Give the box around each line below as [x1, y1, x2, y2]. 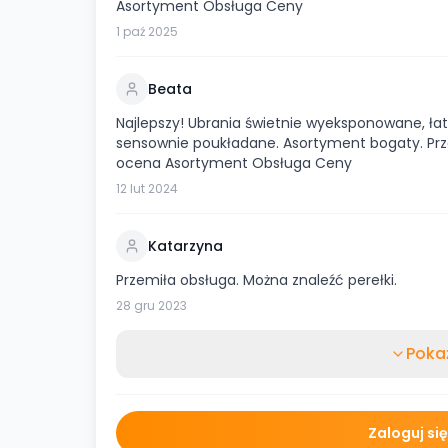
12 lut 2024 [116, 180, 178, 197]
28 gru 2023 [116, 297, 187, 314]
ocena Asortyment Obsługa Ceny [116, 153, 352, 173]
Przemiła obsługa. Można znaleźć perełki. [116, 270, 397, 290]
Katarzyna [148, 236, 223, 256]
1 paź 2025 [116, 23, 178, 40]
